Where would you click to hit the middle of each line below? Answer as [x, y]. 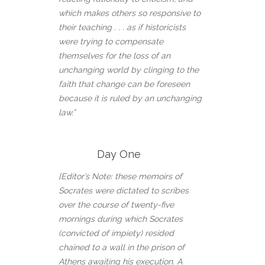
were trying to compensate [111, 42]
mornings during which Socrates [121, 219]
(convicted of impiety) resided [116, 233]
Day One [100, 154]
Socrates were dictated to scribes [124, 191]
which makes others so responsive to [130, 13]
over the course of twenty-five [116, 205]
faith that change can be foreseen [124, 84]
